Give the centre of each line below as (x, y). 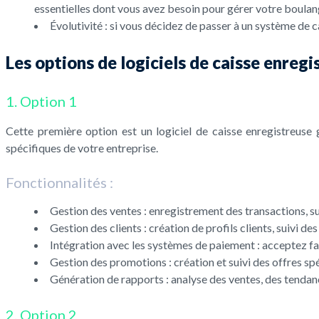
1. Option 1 (41, 101)
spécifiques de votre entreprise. (82, 148)
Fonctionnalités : (59, 183)
